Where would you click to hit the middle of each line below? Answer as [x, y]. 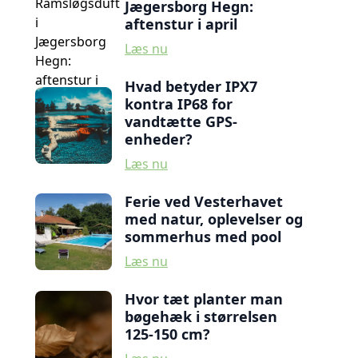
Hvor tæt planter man [204, 299]
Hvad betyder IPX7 [191, 86]
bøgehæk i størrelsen [201, 316]
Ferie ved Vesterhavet [204, 201]
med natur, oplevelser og [214, 219]
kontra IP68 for [179, 104]
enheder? [159, 139]
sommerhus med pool [203, 237]
